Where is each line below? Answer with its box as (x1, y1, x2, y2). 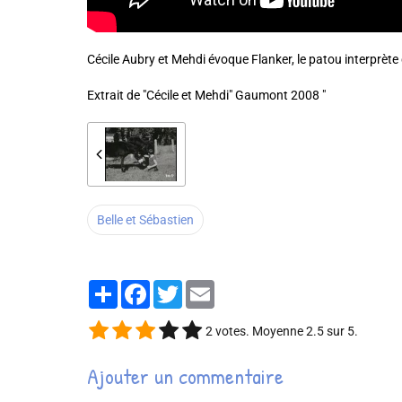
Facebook (150, 279, 205, 294)
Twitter (182, 279, 222, 294)
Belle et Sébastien (97, 212, 194, 227)
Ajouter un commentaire (87, 361, 284, 390)
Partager (118, 279, 167, 294)
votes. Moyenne (213, 323, 306, 338)
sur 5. (324, 323, 358, 338)
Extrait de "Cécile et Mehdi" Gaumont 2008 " (87, 87, 326, 102)
